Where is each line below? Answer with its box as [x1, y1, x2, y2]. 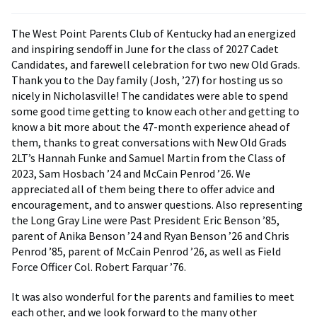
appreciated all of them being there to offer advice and [11, 182, 275, 196]
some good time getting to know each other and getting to [11, 104, 299, 118]
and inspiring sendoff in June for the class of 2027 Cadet [11, 42, 279, 56]
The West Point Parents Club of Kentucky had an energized [11, 26, 296, 40]
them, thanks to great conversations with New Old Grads [11, 135, 287, 149]
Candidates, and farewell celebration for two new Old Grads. [11, 57, 300, 71]
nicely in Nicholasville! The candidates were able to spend [11, 88, 288, 103]
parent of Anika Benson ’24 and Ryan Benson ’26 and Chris [11, 229, 289, 243]
